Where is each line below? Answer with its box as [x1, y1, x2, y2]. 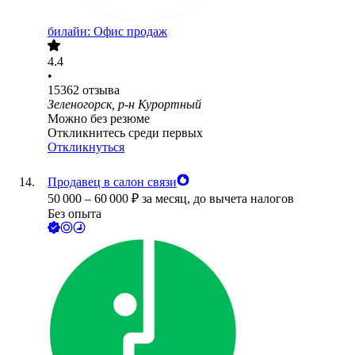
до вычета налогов [193, 192, 294, 206]
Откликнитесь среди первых [48, 126, 203, 140]
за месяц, [142, 192, 193, 206]
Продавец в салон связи [48, 175, 177, 189]
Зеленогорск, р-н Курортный [48, 97, 201, 112]
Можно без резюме [48, 112, 150, 126]
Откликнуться [48, 140, 124, 155]
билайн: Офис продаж [48, 25, 167, 39]
